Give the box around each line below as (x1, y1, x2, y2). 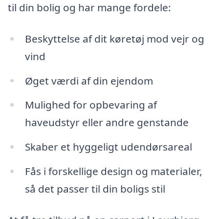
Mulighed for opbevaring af (24, 98, 157, 112)
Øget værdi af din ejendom (24, 73, 153, 88)
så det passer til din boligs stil (24, 182, 165, 196)
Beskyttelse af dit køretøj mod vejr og (24, 31, 204, 45)
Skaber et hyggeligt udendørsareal (24, 140, 192, 154)
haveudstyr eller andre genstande (24, 115, 189, 130)
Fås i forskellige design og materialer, (24, 164, 202, 178)
